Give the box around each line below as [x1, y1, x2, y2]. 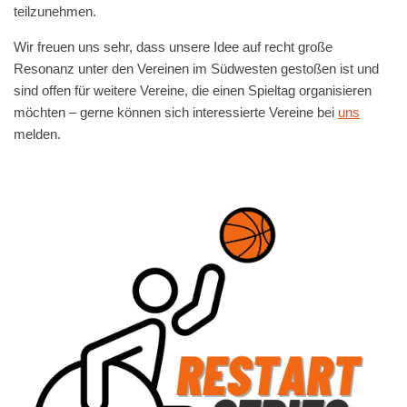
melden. [14, 126, 61, 142]
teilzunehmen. [14, 4, 96, 19]
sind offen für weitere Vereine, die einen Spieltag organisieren [14, 83, 372, 98]
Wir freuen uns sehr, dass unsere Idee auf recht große [14, 39, 333, 55]
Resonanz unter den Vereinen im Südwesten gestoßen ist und [14, 61, 379, 76]
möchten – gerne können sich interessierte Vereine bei [14, 104, 338, 120]
